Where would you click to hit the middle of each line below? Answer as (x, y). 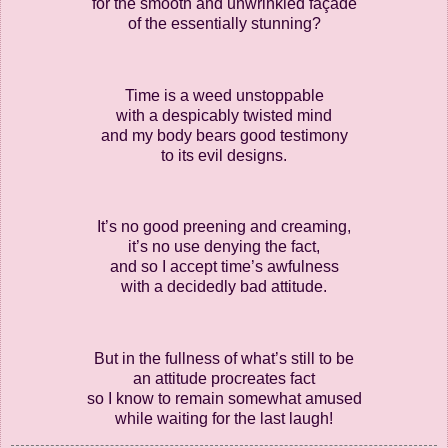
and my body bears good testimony (224, 135)
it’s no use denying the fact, (224, 247)
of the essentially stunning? (224, 23)
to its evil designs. (224, 155)
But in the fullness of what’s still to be (224, 358)
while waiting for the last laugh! (224, 418)
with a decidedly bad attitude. (224, 287)
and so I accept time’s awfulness (224, 267)
